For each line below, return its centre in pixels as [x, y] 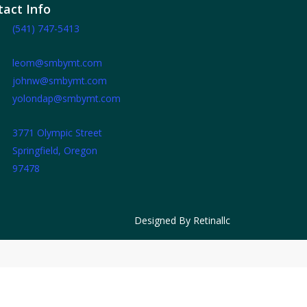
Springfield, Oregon [54, 150]
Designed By [164, 220]
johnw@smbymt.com [59, 81]
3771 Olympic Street [57, 133]
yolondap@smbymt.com [66, 98]
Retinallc [212, 220]
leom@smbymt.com [57, 63]
